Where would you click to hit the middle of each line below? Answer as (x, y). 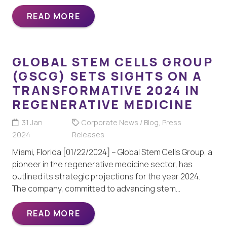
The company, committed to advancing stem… (96, 189)
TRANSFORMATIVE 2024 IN (106, 90)
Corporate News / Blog (120, 123)
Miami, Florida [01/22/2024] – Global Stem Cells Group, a (112, 152)
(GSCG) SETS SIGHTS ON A (107, 76)
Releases (88, 135)
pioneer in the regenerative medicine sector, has (102, 164)
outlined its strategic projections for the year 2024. (106, 177)
